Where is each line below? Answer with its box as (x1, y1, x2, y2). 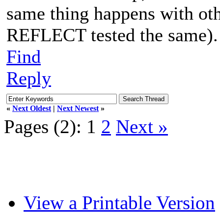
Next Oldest (12, 104, 51, 112)
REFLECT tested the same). (6, 24, 218, 45)
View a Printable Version (24, 192, 215, 213)
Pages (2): (4, 115, 82, 137)
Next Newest (57, 104, 99, 112)
